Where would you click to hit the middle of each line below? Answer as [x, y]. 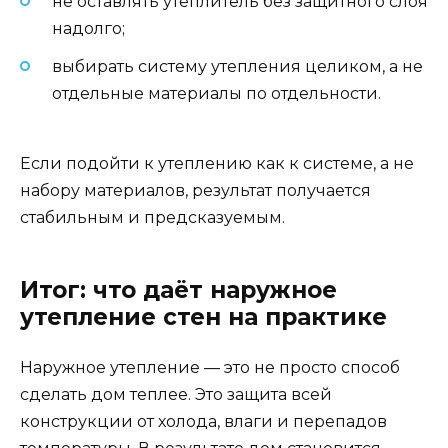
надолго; [88, 29]
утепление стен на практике [203, 317]
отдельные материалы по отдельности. [216, 94]
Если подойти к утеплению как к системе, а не [217, 164]
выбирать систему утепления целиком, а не [237, 67]
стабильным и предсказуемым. [152, 218]
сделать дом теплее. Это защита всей [176, 395]
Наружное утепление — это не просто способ [210, 368]
